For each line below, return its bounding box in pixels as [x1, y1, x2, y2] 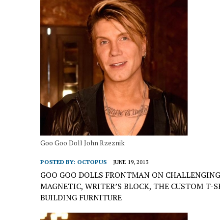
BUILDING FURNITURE [40, 192, 122, 203]
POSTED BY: [40, 158, 77, 165]
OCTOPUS [77, 158, 107, 165]
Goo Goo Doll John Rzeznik [40, 138, 125, 147]
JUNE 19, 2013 [113, 158, 148, 165]
